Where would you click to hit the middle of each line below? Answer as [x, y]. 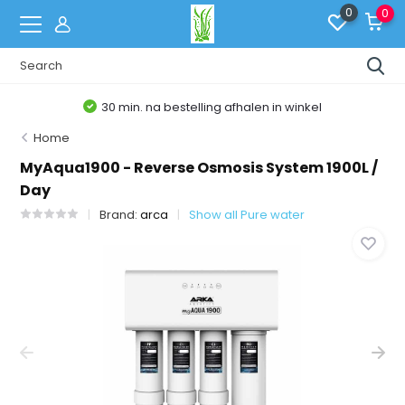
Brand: [120, 215]
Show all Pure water [247, 215]
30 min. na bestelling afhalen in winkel [212, 107]
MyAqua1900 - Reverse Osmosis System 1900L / [199, 168]
